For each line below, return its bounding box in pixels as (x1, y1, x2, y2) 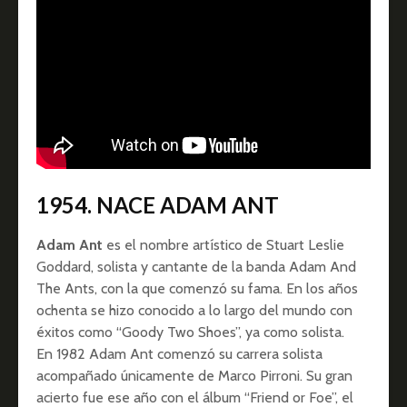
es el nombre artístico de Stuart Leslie (103, 236, 344, 254)
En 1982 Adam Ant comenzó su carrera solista (36, 345, 323, 363)
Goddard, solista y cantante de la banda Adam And (36, 258, 356, 276)
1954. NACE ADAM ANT (36, 192, 279, 219)
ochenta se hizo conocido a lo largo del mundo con (36, 302, 352, 320)
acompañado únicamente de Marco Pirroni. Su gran (36, 367, 352, 385)
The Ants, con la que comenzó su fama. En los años (36, 280, 358, 298)
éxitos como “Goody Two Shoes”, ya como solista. (36, 323, 344, 342)
